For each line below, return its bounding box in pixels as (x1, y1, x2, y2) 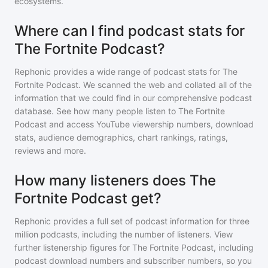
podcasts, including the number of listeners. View (38, 229, 233, 239)
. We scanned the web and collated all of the (78, 80, 252, 90)
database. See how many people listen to (14, 106, 178, 116)
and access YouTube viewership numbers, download (49, 119, 254, 129)
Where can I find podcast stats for (14, 22, 245, 39)
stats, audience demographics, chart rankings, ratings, (14, 132, 228, 142)
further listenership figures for (14, 242, 132, 252)
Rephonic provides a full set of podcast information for (14, 216, 227, 226)
